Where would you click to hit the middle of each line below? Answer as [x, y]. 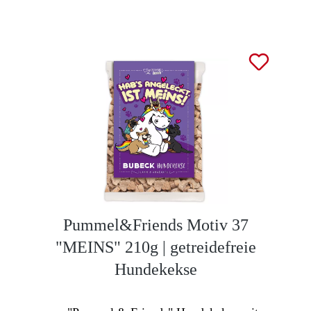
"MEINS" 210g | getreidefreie [155, 247]
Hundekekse [155, 269]
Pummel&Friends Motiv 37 [155, 225]
